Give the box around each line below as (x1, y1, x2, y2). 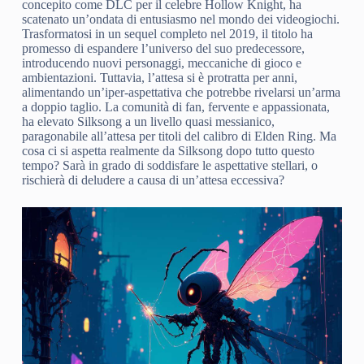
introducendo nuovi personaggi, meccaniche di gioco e (21, 55, 301, 70)
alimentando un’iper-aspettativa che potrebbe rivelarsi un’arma (21, 84, 340, 99)
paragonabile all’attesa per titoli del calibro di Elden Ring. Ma (21, 128, 336, 143)
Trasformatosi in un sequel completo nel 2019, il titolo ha (21, 26, 313, 41)
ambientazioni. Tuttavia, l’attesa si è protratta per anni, (21, 70, 297, 84)
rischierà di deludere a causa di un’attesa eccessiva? (21, 172, 284, 187)
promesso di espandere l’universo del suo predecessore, (21, 41, 305, 55)
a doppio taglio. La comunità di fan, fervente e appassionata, (21, 99, 330, 114)
